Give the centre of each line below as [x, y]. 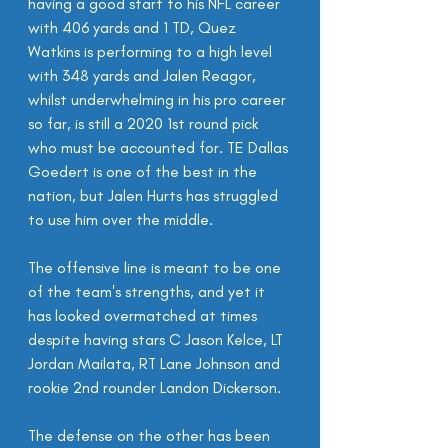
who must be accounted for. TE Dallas [160, 147]
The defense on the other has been [151, 435]
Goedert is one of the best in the [144, 171]
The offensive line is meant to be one [156, 267]
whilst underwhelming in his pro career [159, 99]
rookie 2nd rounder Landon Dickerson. [154, 387]
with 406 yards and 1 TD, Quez [134, 27]
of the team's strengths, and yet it [148, 291]
